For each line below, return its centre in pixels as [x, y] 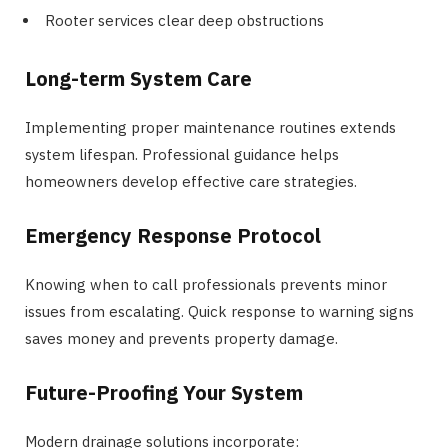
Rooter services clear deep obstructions [184, 21]
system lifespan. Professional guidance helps [182, 155]
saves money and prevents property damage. [181, 339]
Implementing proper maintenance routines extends [210, 128]
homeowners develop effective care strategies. [191, 182]
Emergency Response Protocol [173, 236]
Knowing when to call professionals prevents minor [206, 285]
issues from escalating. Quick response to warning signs [219, 312]
